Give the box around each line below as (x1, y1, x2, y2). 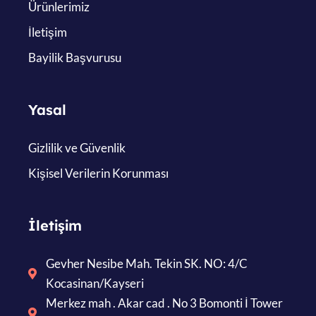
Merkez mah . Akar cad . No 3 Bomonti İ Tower (46, 295, 283, 310)
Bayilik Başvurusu (28, 49, 121, 65)
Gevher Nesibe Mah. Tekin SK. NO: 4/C (46, 255, 248, 271)
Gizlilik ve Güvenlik (28, 140, 126, 155)
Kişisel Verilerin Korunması (28, 165, 169, 181)
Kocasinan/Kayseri (46, 275, 144, 291)
